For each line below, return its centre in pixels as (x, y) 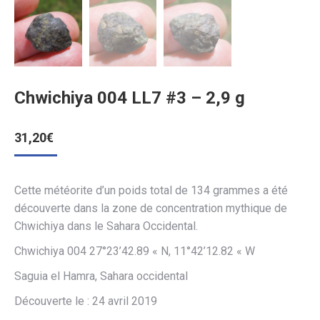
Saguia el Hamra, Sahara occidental (101, 276)
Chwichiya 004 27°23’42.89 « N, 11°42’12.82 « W (135, 251)
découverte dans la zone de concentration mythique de (151, 208)
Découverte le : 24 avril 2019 (86, 301)
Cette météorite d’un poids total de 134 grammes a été (151, 190)
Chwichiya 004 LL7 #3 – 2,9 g (130, 97)
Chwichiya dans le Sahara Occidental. (106, 226)
